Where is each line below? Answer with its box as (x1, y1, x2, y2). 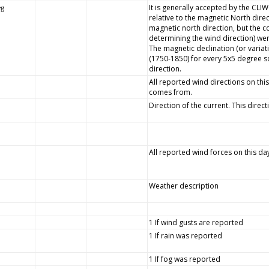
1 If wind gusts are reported (148, 217, 243, 228)
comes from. (148, 87, 192, 97)
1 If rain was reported (148, 231, 222, 241)
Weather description (148, 181, 219, 191)
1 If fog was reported (148, 254, 220, 264)
